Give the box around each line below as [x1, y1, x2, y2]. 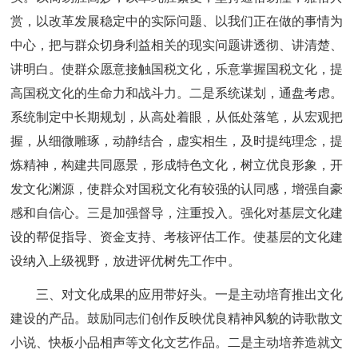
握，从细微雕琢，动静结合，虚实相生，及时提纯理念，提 [10, 134, 344, 148]
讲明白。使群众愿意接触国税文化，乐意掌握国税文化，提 [10, 62, 344, 76]
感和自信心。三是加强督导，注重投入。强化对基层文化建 [10, 206, 344, 220]
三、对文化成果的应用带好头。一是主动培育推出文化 [36, 288, 344, 301]
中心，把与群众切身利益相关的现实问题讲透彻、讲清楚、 [10, 38, 344, 52]
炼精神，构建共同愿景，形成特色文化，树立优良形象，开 [10, 158, 344, 172]
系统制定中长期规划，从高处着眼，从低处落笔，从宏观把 [10, 110, 344, 124]
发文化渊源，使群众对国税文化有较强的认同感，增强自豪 [10, 182, 344, 196]
